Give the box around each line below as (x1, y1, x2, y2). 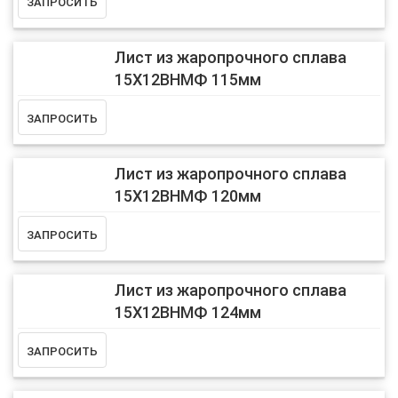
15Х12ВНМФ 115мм (114, 69, 261, 89)
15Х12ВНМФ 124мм (114, 302, 261, 322)
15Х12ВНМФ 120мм (114, 186, 261, 205)
